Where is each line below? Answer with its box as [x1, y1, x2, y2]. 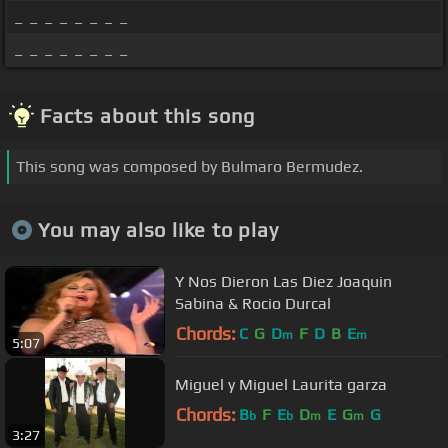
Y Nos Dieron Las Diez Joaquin [175, 271, 392, 291]
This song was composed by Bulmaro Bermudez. [16, 157, 363, 177]
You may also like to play [37, 217, 279, 241]
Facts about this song [40, 104, 255, 128]
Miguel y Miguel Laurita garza [175, 374, 387, 394]
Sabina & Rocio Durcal [175, 293, 331, 313]
